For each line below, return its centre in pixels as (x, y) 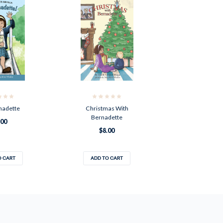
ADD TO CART (107, 158)
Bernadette (107, 117)
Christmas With (107, 108)
